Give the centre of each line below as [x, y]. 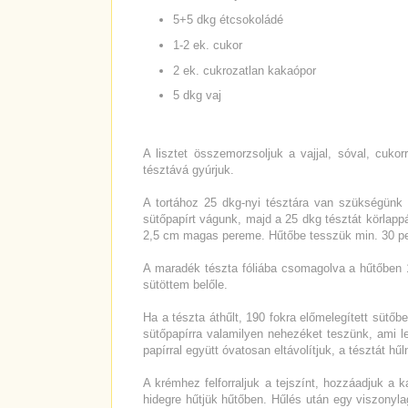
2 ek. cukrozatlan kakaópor [244, 70]
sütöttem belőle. [185, 285]
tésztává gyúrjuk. [189, 170]
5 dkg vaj [197, 96]
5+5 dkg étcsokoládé [228, 20]
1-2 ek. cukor [207, 45]
